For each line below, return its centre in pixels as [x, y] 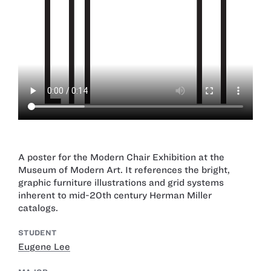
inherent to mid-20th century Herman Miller [115, 195]
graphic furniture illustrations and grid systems [121, 182]
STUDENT [38, 233]
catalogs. [38, 208]
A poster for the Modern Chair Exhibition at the [121, 157]
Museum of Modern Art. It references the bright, [124, 170]
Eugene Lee [44, 247]
